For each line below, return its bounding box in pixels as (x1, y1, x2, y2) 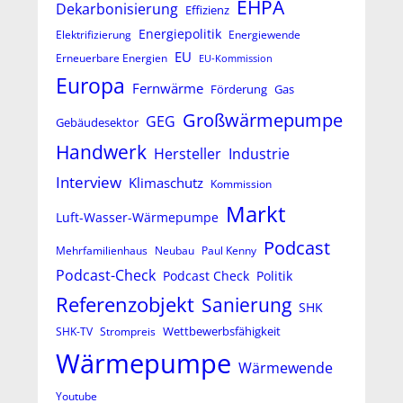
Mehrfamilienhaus (55, 242, 148, 258)
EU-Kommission (198, 51, 273, 65)
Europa (55, 71, 125, 100)
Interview (55, 170, 121, 193)
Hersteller (153, 143, 221, 164)
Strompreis (99, 324, 156, 338)
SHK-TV (55, 324, 93, 338)
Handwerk (55, 139, 147, 165)
